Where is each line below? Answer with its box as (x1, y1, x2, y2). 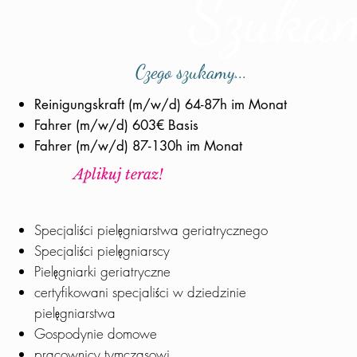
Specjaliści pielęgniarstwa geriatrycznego (33, 221, 268, 239)
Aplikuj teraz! (73, 166, 164, 183)
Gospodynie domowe (33, 324, 157, 343)
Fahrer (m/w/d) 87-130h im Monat (33, 137, 242, 155)
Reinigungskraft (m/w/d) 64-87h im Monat (33, 96, 287, 113)
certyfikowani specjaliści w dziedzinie (33, 283, 246, 301)
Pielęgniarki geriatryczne (33, 262, 171, 280)
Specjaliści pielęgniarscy (33, 241, 170, 260)
